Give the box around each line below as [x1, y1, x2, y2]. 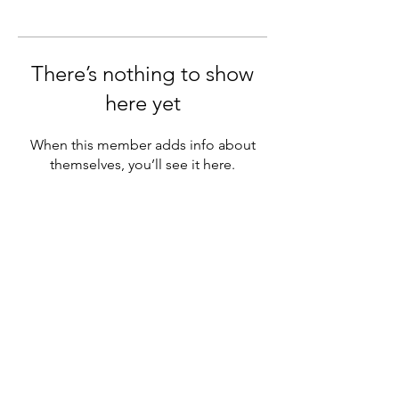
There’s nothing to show [31, 61, 254, 86]
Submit [122, 336, 163, 352]
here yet [104, 90, 181, 116]
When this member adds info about [29, 136, 256, 153]
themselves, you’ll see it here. [50, 156, 235, 173]
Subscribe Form [86, 258, 199, 278]
